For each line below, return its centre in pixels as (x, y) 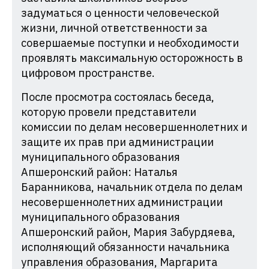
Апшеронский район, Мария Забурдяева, (128, 232)
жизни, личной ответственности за (114, 28)
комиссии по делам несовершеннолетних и (134, 127)
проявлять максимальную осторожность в (132, 58)
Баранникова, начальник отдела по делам (132, 187)
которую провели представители (109, 112)
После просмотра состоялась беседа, (118, 97)
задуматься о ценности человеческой (120, 13)
